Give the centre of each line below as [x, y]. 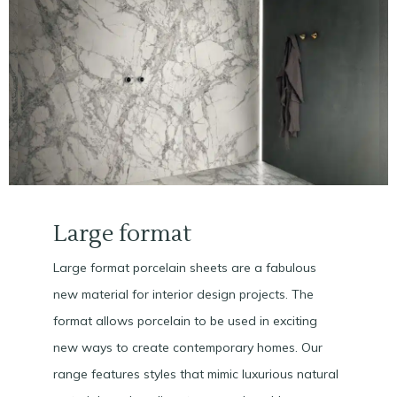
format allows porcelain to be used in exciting [185, 321]
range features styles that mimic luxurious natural [196, 374]
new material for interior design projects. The [183, 295]
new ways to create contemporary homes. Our [188, 348]
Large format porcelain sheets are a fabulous [185, 268]
